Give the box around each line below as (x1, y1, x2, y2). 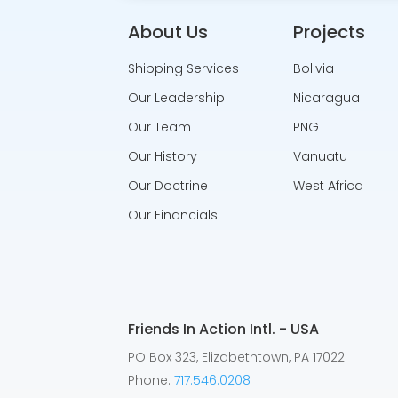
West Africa (292, 176, 363, 195)
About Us (128, 19, 209, 44)
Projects (292, 19, 365, 44)
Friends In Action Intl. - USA (128, 318, 320, 339)
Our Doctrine (128, 176, 209, 195)
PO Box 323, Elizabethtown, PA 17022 (128, 347, 346, 366)
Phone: (128, 370, 175, 389)
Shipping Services (128, 59, 240, 77)
